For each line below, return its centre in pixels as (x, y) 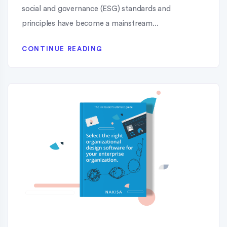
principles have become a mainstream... (90, 24)
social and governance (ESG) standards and (96, 9)
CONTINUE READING (63, 49)
